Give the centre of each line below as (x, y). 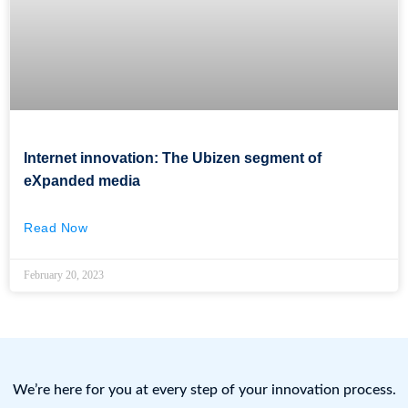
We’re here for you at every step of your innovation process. (204, 390)
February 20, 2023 (64, 275)
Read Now (56, 228)
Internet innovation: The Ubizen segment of (173, 158)
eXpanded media (82, 181)
